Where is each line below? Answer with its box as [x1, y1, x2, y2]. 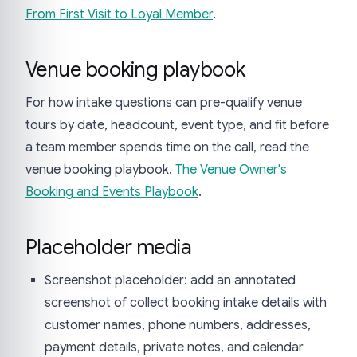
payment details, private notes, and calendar [45, 339, 304, 355]
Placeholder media [25, 233, 192, 260]
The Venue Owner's [175, 161, 287, 178]
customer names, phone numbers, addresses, [45, 316, 311, 333]
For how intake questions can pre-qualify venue [25, 94, 302, 111]
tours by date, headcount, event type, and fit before [25, 116, 329, 133]
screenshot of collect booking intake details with [45, 294, 327, 311]
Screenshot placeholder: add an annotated [45, 272, 296, 288]
